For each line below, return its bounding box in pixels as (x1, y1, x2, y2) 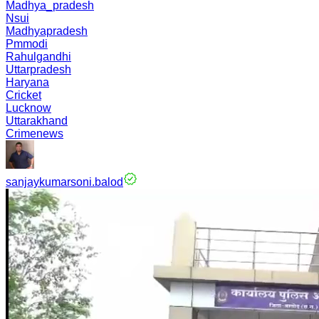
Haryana (6, 76, 49, 88)
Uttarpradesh (6, 63, 71, 75)
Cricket (6, 89, 41, 101)
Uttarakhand (6, 115, 68, 127)
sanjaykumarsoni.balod (6, 176, 123, 188)
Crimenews (6, 127, 63, 140)
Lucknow (6, 102, 51, 114)
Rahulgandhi (6, 51, 71, 63)
